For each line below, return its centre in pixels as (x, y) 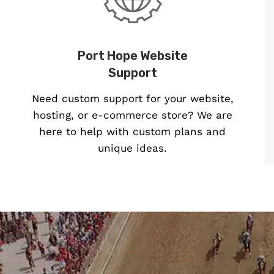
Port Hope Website (132, 56)
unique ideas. (133, 148)
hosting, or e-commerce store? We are (132, 115)
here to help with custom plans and (133, 132)
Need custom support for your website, (132, 99)
